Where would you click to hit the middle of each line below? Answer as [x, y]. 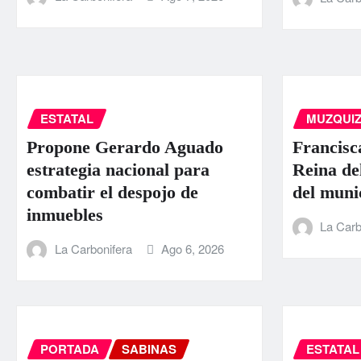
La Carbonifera [93, 249]
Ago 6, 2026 [193, 249]
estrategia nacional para [118, 170]
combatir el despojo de [112, 193]
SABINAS [149, 349]
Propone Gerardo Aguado [125, 147]
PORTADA [70, 349]
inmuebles [65, 215]
